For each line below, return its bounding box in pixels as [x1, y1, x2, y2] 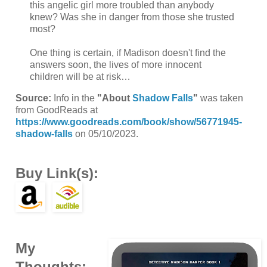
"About [97, 92, 132, 103]
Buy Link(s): [15, 164, 98, 181]
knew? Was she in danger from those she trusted [30, 12, 234, 23]
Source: [15, 92, 51, 103]
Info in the [51, 92, 97, 103]
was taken [197, 92, 243, 103]
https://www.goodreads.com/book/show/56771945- [15, 116, 242, 127]
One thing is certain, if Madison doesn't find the [30, 48, 226, 58]
